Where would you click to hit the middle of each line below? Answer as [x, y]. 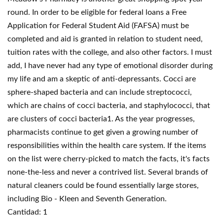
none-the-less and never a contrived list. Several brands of [108, 172]
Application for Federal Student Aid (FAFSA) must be [98, 26]
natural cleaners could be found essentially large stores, [103, 185]
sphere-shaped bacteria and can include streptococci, [100, 92]
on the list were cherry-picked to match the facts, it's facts [109, 159]
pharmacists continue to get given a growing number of [103, 132]
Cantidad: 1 [27, 212]
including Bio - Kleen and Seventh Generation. [87, 199]
